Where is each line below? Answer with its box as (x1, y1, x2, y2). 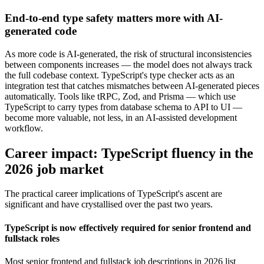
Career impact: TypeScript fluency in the (5, 145, 253, 161)
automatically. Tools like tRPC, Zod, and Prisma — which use (5, 91, 236, 101)
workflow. (5, 123, 43, 133)
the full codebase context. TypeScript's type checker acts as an (5, 70, 235, 80)
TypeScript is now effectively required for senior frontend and (5, 222, 251, 233)
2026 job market (5, 161, 104, 177)
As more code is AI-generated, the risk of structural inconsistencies (5, 48, 252, 59)
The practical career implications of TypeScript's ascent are (5, 189, 222, 199)
